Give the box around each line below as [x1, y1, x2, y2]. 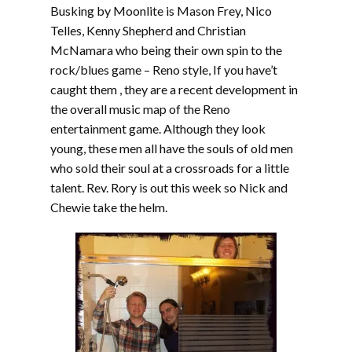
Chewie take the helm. [50, 200, 167, 214]
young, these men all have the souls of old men [50, 141, 293, 156]
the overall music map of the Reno [50, 101, 230, 116]
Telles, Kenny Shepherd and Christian [50, 23, 246, 38]
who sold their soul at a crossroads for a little [50, 160, 289, 175]
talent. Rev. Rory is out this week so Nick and [50, 180, 288, 195]
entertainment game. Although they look [50, 121, 266, 136]
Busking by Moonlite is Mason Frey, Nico [50, 3, 272, 18]
